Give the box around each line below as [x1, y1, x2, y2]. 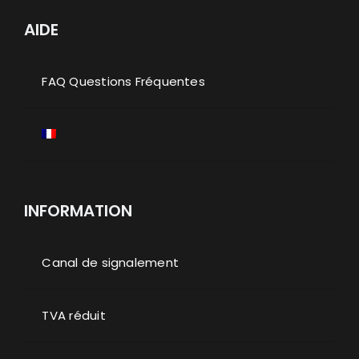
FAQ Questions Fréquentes [42, 72, 205, 90]
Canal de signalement [42, 253, 179, 271]
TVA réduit [42, 306, 106, 324]
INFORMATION [23, 199, 132, 222]
